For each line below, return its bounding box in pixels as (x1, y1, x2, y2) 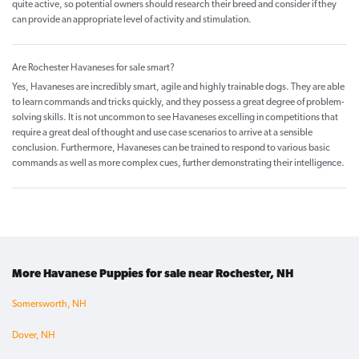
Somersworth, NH (12, 300, 87, 310)
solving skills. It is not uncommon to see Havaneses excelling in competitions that (12, 113, 338, 123)
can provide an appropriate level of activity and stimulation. (12, 15, 252, 26)
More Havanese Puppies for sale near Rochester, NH (12, 268, 293, 281)
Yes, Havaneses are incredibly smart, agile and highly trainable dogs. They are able (12, 83, 345, 93)
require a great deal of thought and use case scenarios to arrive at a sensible (12, 128, 313, 139)
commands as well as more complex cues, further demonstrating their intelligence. (12, 159, 345, 169)
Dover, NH (12, 331, 55, 341)
